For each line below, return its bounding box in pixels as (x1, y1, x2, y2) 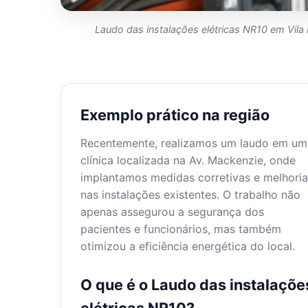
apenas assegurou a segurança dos (80, 205, 264, 219)
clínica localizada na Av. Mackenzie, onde (80, 153, 296, 168)
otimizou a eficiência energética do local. (80, 239, 295, 254)
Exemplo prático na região (80, 106, 269, 124)
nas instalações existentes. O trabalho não (80, 188, 300, 202)
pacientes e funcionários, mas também (80, 222, 281, 236)
